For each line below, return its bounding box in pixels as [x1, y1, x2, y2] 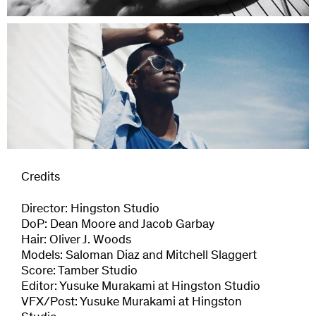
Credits [21, 171, 60, 185]
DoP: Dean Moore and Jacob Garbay [21, 219, 214, 232]
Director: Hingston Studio [21, 203, 159, 217]
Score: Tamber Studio [21, 265, 138, 279]
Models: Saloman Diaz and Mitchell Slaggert [21, 250, 257, 263]
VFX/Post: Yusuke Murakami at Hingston [21, 296, 242, 310]
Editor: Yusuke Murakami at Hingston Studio [21, 281, 260, 294]
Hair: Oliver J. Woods [21, 234, 131, 248]
